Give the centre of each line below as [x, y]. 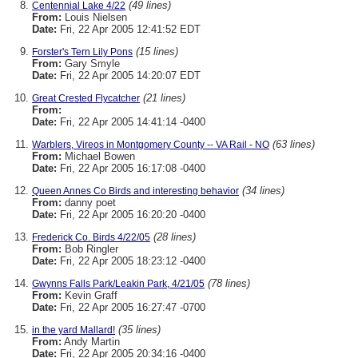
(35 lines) [139, 330]
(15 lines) [157, 52]
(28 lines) [175, 237]
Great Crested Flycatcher [86, 98]
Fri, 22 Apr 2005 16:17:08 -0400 [131, 168]
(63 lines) [294, 144]
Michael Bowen [98, 156]
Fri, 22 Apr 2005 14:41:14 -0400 [131, 122]
